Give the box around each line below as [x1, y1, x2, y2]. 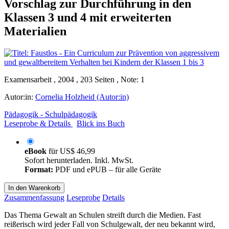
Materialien [4, 24, 66, 38]
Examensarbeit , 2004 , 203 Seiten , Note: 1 [4, 75, 145, 84]
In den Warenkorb [8, 184, 60, 192]
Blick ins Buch [77, 119, 125, 128]
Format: [25, 165, 53, 174]
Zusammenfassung [4, 193, 64, 202]
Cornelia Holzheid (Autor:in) [35, 92, 129, 101]
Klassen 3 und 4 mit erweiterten [4, 10, 171, 24]
